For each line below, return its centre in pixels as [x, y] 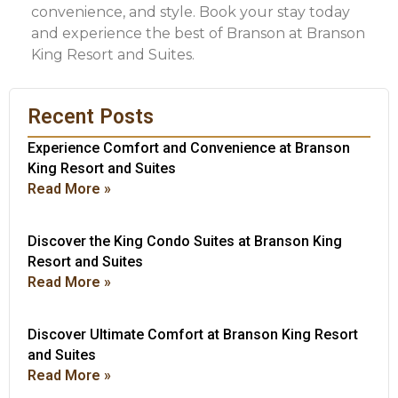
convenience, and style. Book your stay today [191, 12]
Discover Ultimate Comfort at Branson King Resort [193, 334]
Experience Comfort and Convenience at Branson [189, 147]
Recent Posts [91, 116]
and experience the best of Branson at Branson [198, 33]
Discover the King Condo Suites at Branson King [185, 241]
